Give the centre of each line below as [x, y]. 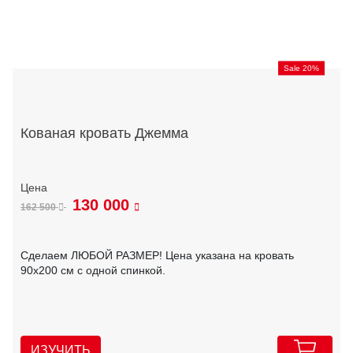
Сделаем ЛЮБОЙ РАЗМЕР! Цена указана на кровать [157, 256]
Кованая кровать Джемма [104, 133]
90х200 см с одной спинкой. [93, 271]
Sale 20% [301, 68]
